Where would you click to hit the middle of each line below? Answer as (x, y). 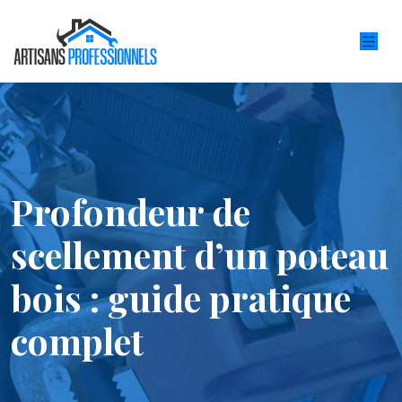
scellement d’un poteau (200, 254)
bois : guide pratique (181, 297)
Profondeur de (131, 211)
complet (77, 341)
